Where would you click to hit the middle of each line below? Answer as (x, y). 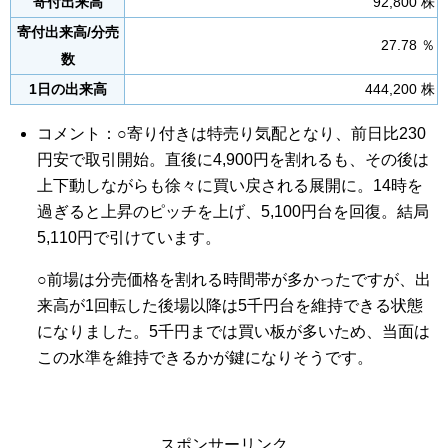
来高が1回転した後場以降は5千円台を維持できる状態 (230, 305)
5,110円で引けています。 (129, 237)
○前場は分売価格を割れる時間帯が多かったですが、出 (234, 279)
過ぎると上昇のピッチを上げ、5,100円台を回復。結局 (233, 211)
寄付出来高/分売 (67, 32)
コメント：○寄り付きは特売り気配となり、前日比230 (232, 133)
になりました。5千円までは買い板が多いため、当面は (234, 331)
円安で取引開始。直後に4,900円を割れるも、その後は (233, 159)
